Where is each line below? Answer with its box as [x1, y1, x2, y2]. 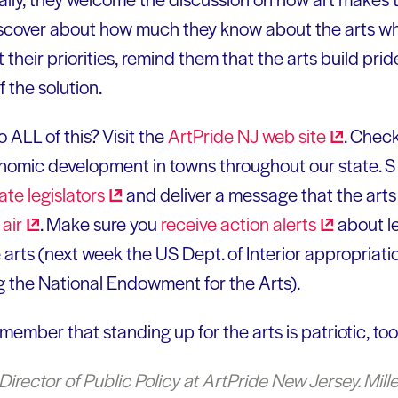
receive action [161, 210, 273, 236]
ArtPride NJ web [168, 122, 298, 148]
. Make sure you [40, 210, 161, 236]
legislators [28, 180, 105, 207]
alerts [273, 210, 316, 236]
